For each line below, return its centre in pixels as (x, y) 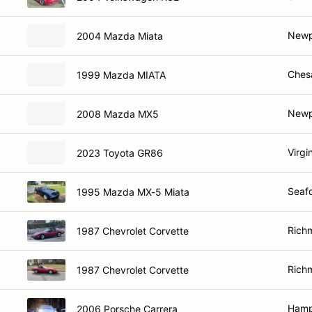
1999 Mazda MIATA (121, 75)
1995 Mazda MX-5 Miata (133, 192)
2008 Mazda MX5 (118, 114)
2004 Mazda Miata (120, 36)
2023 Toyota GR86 (120, 153)
